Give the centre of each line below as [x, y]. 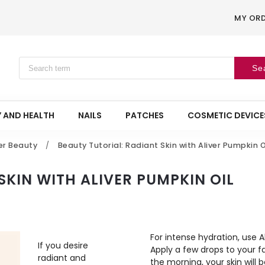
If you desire [63, 245]
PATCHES [145, 115]
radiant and [62, 258]
